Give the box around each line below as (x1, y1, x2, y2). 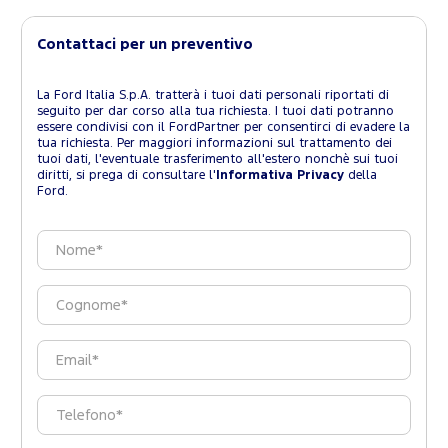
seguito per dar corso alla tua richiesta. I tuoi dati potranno (37, 106, 394, 118)
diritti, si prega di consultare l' (37, 170, 216, 182)
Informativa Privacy (216, 170, 344, 182)
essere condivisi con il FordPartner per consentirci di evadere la (37, 122, 410, 134)
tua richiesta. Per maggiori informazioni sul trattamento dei (37, 138, 392, 150)
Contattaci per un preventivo (37, 38, 253, 52)
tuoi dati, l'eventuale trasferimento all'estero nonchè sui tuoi (37, 154, 398, 166)
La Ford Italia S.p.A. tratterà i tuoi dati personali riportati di (37, 90, 389, 102)
